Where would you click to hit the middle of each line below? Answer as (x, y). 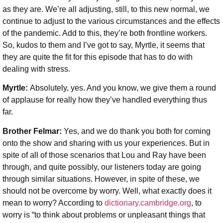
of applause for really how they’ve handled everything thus (105, 100)
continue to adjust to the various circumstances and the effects (111, 21)
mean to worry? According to (54, 203)
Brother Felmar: (33, 131)
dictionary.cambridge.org (148, 203)
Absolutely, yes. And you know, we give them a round (123, 88)
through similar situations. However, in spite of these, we (101, 179)
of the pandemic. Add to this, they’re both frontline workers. (105, 33)
